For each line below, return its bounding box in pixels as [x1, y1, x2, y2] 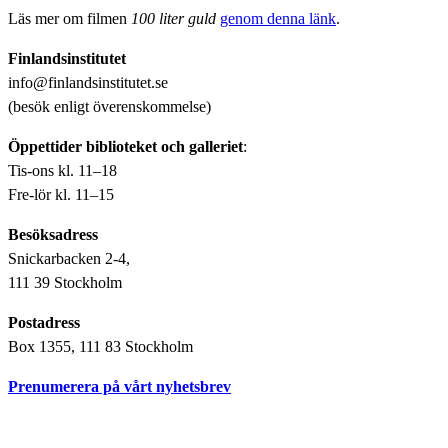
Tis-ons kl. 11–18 [8, 161, 117, 179]
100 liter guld [131, 9, 220, 27]
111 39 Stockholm [8, 273, 122, 291]
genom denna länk [220, 9, 336, 27]
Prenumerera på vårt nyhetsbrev [8, 377, 231, 395]
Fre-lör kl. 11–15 [8, 185, 114, 203]
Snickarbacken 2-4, [8, 249, 130, 267]
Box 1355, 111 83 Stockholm [8, 337, 193, 355]
